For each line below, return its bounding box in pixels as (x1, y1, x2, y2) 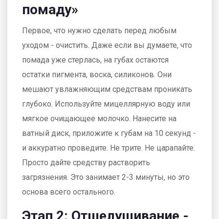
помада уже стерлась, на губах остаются (22, 55, 169, 65)
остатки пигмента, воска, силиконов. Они (22, 70, 172, 79)
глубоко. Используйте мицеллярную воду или (22, 99, 190, 109)
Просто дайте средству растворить (22, 158, 150, 167)
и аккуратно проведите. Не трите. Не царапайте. (22, 143, 195, 153)
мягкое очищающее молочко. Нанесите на (22, 114, 176, 123)
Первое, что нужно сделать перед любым (22, 26, 176, 35)
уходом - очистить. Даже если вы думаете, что (22, 41, 192, 50)
